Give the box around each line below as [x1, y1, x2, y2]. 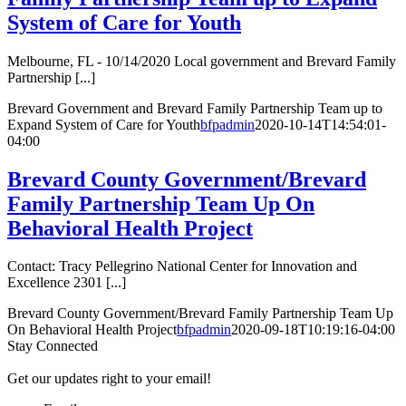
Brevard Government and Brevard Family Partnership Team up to [7, 100, 382, 116]
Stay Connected [7, 338, 98, 354]
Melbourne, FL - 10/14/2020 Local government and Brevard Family [7, 53, 396, 69]
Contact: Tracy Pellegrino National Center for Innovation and [7, 258, 357, 275]
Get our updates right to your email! [7, 371, 211, 387]
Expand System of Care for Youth [7, 116, 200, 132]
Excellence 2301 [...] [7, 275, 126, 291]
